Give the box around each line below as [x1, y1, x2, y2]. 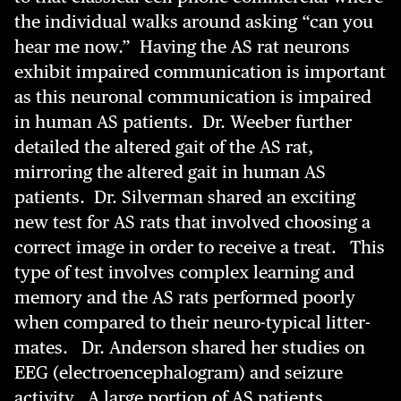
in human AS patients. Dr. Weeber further [14, 111, 352, 132]
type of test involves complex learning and [14, 261, 354, 283]
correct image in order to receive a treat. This [14, 236, 385, 258]
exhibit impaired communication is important [14, 61, 386, 82]
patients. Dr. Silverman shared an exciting [14, 186, 355, 208]
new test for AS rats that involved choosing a [14, 211, 371, 233]
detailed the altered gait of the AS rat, [14, 136, 313, 158]
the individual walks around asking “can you [14, 11, 373, 32]
